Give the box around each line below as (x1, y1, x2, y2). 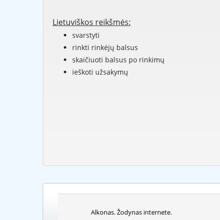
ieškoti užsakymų (72, 67, 128, 77)
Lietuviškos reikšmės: (53, 17, 131, 28)
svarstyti (72, 30, 100, 40)
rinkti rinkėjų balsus (72, 43, 138, 53)
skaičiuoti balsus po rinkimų (72, 55, 165, 65)
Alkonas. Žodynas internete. (91, 208, 172, 217)
